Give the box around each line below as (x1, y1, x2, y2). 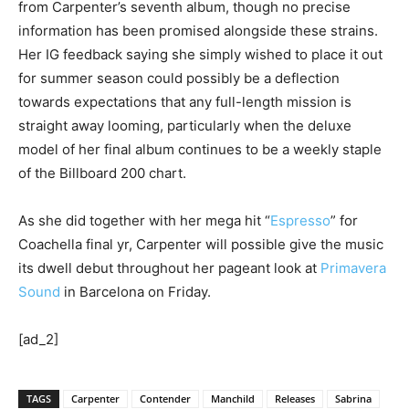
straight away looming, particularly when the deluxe (18, 117, 351, 135)
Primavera (320, 259, 386, 278)
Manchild (211, 392, 255, 406)
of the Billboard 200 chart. (18, 164, 186, 183)
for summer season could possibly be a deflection (18, 69, 340, 88)
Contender (140, 392, 191, 406)
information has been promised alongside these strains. (18, 22, 378, 40)
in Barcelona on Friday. (60, 283, 211, 301)
